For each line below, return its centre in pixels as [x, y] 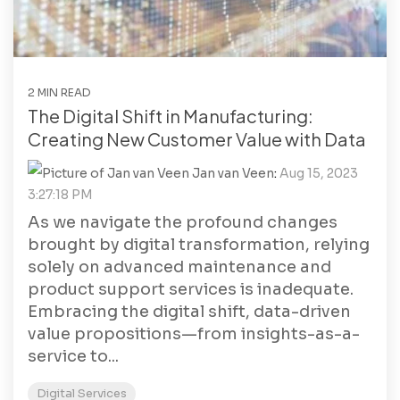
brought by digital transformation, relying [199, 244]
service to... [73, 356]
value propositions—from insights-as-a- [194, 333]
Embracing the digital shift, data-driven [189, 311]
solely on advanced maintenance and [179, 267]
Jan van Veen [232, 173]
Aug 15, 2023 [319, 173]
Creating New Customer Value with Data [197, 138]
